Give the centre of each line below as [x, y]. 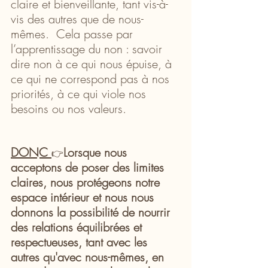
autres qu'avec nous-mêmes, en [89, 257]
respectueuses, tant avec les [81, 242]
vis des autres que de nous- [77, 19]
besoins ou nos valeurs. [72, 108]
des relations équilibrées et [78, 227]
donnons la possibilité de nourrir [92, 212]
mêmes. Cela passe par [74, 33]
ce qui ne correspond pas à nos [92, 78]
